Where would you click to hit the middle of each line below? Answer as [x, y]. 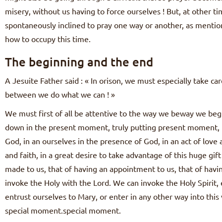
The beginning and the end [79, 62]
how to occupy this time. [48, 39]
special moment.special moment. [63, 210]
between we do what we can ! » [60, 94]
